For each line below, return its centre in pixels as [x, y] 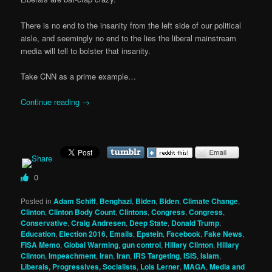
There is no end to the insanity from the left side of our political [131, 25]
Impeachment [73, 255]
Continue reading [52, 101]
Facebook [184, 233]
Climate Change [211, 201]
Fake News [223, 233]
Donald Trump [195, 223]
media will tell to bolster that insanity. [86, 50]
